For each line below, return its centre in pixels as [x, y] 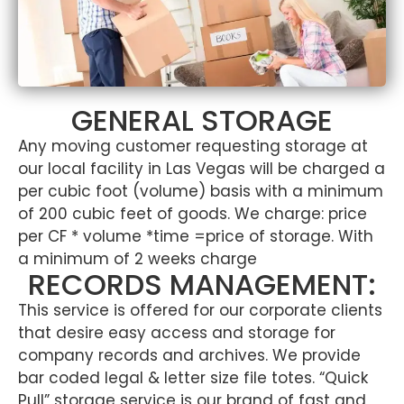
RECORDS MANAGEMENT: [202, 285]
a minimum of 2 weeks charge [138, 259]
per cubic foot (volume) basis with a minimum [201, 192]
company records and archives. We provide [189, 356]
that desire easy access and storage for [177, 333]
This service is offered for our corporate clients [200, 311]
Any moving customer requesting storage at [193, 147]
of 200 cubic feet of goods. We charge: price [193, 214]
